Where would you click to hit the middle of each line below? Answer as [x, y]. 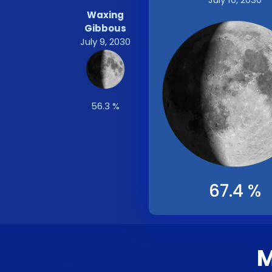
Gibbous [105, 28]
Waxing [105, 15]
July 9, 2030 [105, 42]
